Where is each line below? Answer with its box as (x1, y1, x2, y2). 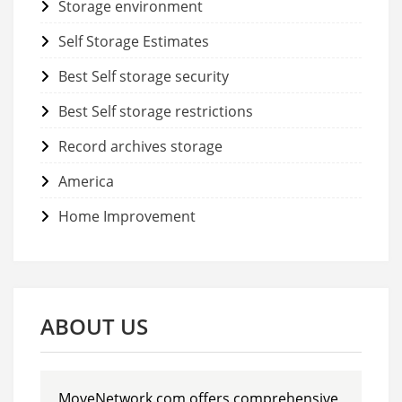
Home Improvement (58, 205, 196, 226)
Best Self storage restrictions (58, 100, 253, 121)
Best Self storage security (58, 66, 229, 86)
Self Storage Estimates (58, 31, 209, 51)
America (58, 170, 114, 191)
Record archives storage (58, 135, 223, 156)
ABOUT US (40, 310, 148, 341)
